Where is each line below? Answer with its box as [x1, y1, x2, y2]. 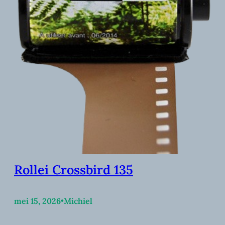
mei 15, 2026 [14, 196, 61, 206]
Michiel [64, 196, 92, 206]
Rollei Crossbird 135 [14, 161, 133, 178]
